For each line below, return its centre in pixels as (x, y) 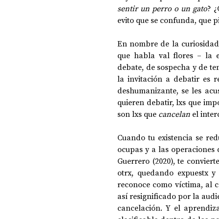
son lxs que (138, 114)
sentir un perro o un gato (163, 8)
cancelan (174, 114)
